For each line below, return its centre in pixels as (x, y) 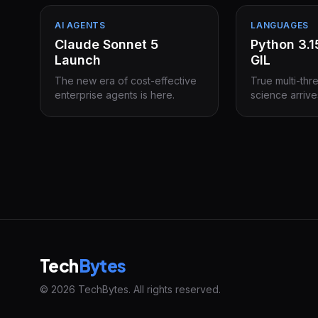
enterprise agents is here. (115, 95)
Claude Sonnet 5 (106, 44)
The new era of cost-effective (126, 81)
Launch (78, 60)
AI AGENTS (80, 25)
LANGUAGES (280, 25)
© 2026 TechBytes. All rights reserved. (130, 289)
